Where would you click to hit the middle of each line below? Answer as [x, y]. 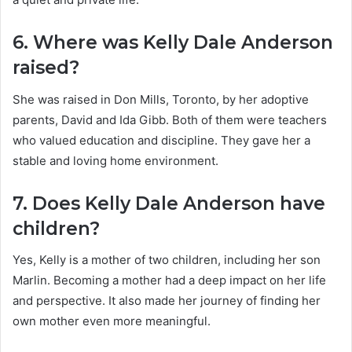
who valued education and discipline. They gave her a [161, 140]
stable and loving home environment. [115, 160]
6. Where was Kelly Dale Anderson [173, 43]
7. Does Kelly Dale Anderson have [169, 203]
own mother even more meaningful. [112, 321]
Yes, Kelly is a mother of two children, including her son [167, 260]
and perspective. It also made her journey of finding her [167, 301]
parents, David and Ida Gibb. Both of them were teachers [170, 119]
